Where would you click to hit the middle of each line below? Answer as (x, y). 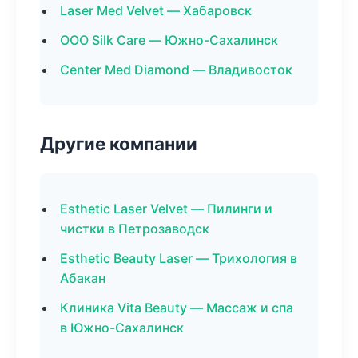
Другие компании (119, 143)
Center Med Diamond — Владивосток (176, 70)
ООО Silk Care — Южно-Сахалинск (169, 40)
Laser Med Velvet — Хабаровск (156, 10)
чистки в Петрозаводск (135, 229)
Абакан (83, 278)
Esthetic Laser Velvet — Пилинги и (166, 209)
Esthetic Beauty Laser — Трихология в (179, 258)
